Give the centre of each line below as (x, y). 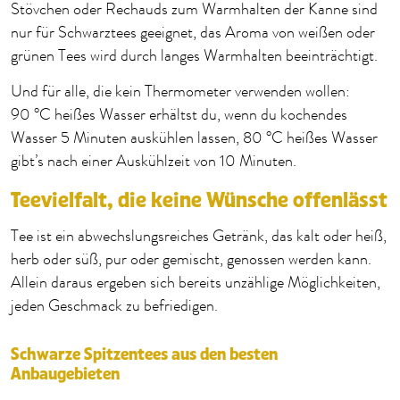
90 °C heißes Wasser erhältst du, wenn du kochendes (179, 116)
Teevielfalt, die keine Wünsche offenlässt (199, 201)
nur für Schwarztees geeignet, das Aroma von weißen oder (193, 33)
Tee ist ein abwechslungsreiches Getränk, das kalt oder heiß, (199, 237)
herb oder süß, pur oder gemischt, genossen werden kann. (191, 260)
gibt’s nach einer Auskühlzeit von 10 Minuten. (154, 162)
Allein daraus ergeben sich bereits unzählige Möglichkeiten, (196, 283)
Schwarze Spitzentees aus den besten (144, 355)
